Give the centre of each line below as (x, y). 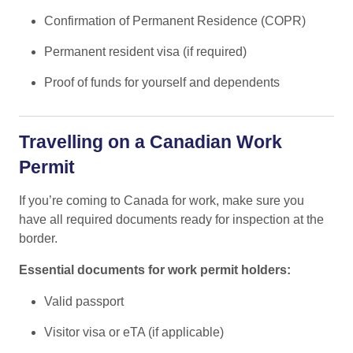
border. (38, 238)
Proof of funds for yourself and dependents (162, 82)
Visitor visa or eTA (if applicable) (134, 332)
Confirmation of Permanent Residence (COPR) (175, 20)
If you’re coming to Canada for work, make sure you (162, 200)
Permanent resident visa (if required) (145, 51)
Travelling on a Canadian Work (150, 141)
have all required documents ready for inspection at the (171, 219)
